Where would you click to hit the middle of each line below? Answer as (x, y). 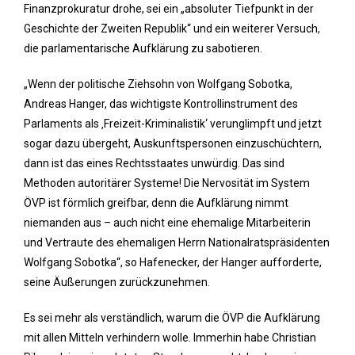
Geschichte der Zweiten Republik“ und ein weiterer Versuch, (172, 29)
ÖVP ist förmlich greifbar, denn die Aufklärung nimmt (156, 203)
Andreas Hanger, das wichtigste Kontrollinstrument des (161, 104)
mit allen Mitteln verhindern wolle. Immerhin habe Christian (170, 338)
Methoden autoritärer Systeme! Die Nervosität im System (167, 183)
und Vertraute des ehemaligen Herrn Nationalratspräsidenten (177, 242)
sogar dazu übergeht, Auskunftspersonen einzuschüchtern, (173, 143)
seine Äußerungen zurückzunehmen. (117, 282)
